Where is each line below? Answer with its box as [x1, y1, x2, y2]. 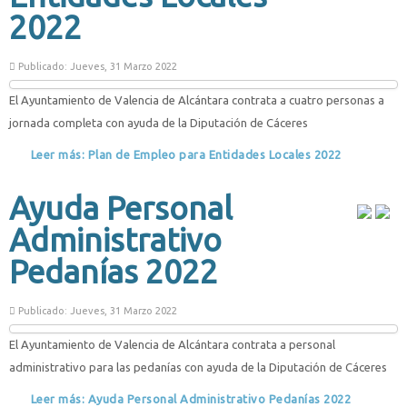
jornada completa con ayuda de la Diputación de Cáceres [9, 115, 308, 129]
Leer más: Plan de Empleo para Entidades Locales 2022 [27, 147, 342, 161]
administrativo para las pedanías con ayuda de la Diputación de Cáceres [9, 361, 387, 373]
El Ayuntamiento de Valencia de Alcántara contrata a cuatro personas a [9, 93, 384, 106]
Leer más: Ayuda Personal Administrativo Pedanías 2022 [27, 392, 351, 405]
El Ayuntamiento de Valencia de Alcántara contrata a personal [9, 338, 335, 351]
